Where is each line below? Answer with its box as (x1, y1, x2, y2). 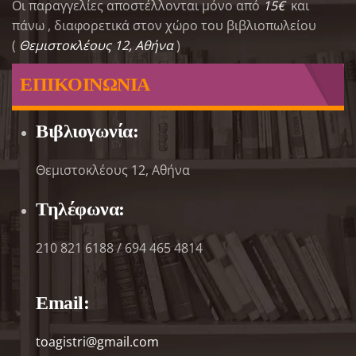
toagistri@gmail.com (36, 333, 159, 350)
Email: (36, 292, 90, 313)
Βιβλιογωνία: (36, 121, 139, 141)
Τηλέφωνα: (36, 199, 125, 219)
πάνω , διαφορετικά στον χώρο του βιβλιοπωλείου (12, 17, 316, 34)
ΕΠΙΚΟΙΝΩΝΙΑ (20, 74, 150, 95)
